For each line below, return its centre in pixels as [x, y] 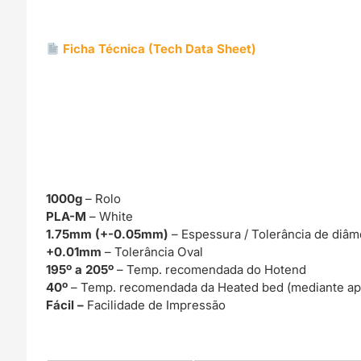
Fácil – [67, 305]
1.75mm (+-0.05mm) [109, 234]
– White [112, 216]
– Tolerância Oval [154, 251]
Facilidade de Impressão [157, 305]
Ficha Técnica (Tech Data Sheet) [160, 49]
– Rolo [102, 198]
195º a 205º [82, 269]
